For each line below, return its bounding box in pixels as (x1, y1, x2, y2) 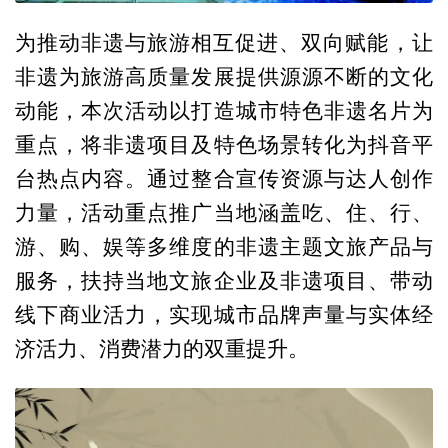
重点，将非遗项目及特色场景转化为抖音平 (15, 133, 433, 156)
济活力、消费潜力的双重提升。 (15, 337, 309, 360)
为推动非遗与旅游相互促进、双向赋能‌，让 (15, 31, 433, 54)
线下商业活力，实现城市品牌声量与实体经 (15, 303, 433, 326)
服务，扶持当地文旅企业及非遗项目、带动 (15, 269, 433, 292)
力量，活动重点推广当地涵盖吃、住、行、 (15, 201, 433, 224)
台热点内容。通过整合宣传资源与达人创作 (15, 167, 433, 190)
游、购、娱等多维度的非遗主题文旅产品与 (15, 235, 433, 258)
